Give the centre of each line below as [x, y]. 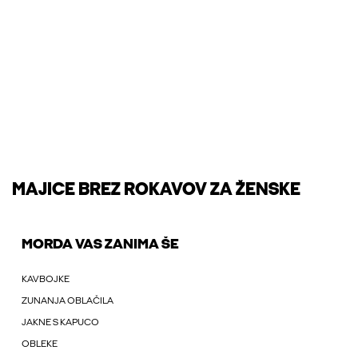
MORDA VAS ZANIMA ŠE [100, 245]
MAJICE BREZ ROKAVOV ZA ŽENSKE [156, 191]
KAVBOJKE [46, 280]
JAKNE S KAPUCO [60, 323]
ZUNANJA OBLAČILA [68, 302]
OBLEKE [40, 345]
